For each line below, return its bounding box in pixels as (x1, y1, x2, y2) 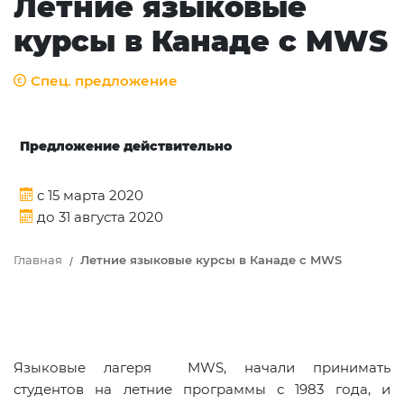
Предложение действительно (20, 139, 232, 153)
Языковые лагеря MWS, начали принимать (14, 359, 390, 377)
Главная (14, 253, 62, 268)
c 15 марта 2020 (33, 187, 143, 205)
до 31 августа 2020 (33, 208, 163, 226)
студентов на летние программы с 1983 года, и (14, 381, 390, 399)
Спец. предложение (27, 72, 178, 89)
